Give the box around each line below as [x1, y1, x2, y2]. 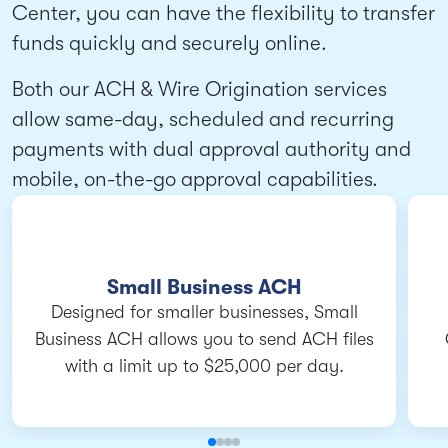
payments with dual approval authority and [12, 138, 411, 162]
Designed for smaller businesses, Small [50, 302, 358, 323]
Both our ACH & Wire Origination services [12, 78, 387, 102]
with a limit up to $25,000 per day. [64, 356, 344, 377]
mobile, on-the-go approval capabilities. [12, 168, 378, 192]
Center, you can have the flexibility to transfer [12, 2, 435, 26]
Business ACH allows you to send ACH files [34, 329, 374, 350]
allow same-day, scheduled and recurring [12, 108, 394, 132]
